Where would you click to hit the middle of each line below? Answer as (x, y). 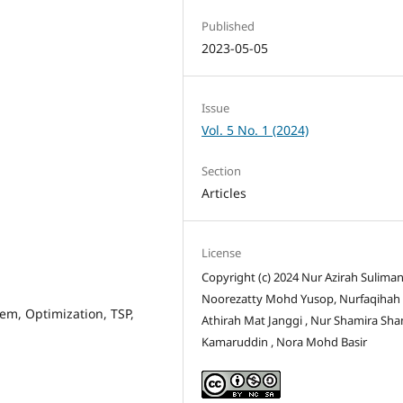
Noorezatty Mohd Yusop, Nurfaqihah (301, 298)
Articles (224, 193)
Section (222, 170)
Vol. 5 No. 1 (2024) (255, 130)
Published (228, 26)
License (222, 252)
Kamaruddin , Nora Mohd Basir (285, 341)
